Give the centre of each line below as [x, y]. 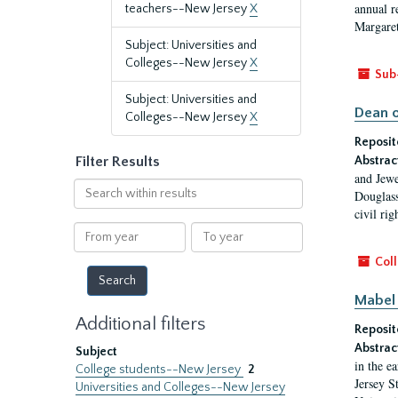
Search [92, 187]
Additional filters [140, 324]
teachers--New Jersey [187, 9]
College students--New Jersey [159, 370]
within [91, 204]
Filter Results [118, 162]
